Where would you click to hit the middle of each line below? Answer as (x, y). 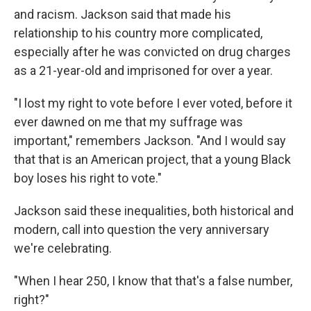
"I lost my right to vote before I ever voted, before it (153, 103)
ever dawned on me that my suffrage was (128, 122)
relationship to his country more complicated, (138, 33)
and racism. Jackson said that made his (123, 15)
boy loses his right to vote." (88, 178)
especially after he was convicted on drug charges (152, 52)
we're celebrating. (63, 249)
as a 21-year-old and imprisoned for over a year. (143, 71)
